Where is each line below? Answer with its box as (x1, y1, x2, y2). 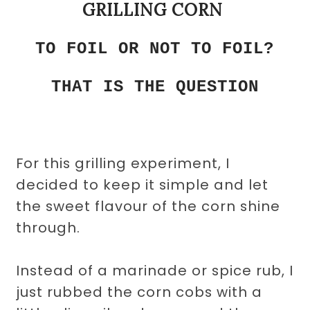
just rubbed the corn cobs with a (16, 282, 263, 302)
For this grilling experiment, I (16, 153, 230, 173)
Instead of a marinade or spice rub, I (16, 260, 294, 280)
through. (16, 217, 81, 237)
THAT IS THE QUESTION (51, 77, 259, 96)
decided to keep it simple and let (16, 174, 269, 194)
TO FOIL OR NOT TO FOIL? (35, 39, 275, 58)
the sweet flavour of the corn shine (16, 196, 281, 216)
